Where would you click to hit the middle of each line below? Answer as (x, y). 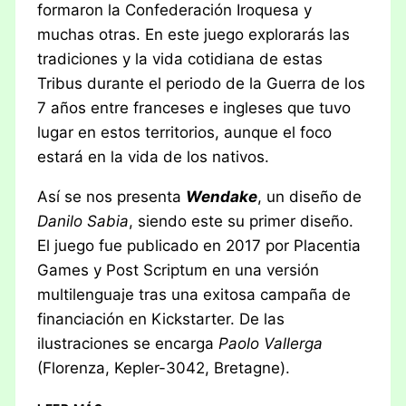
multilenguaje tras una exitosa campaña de (194, 294)
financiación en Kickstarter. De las (161, 319)
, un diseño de (310, 196)
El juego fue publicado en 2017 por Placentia (199, 245)
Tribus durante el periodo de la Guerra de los (202, 83)
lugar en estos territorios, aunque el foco (185, 132)
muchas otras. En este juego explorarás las (194, 34)
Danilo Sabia (83, 221)
